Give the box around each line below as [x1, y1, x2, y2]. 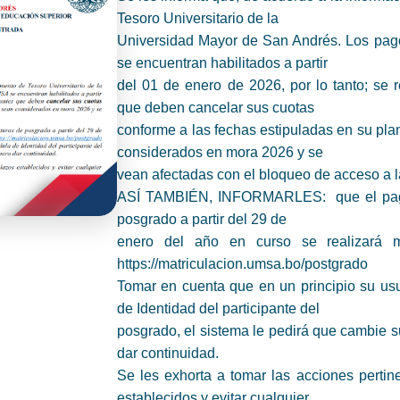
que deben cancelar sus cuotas [117, 99, 314, 115]
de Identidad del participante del [117, 300, 320, 316]
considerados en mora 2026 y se [117, 144, 323, 160]
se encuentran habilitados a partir [117, 54, 328, 71]
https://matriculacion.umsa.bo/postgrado [117, 255, 368, 271]
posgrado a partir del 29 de [117, 211, 287, 227]
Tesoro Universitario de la [117, 10, 279, 26]
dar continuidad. [117, 345, 222, 361]
